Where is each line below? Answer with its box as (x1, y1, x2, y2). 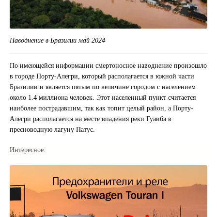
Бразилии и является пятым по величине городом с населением (9, 83, 196, 91)
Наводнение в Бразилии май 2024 (9, 37, 105, 45)
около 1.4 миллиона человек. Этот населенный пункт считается (9, 94, 196, 102)
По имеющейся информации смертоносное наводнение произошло (9, 62, 207, 70)
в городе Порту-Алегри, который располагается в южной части (9, 73, 194, 80)
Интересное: (9, 146, 46, 154)
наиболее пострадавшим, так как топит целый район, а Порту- (9, 105, 193, 112)
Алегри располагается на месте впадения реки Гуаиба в (9, 115, 171, 123)
